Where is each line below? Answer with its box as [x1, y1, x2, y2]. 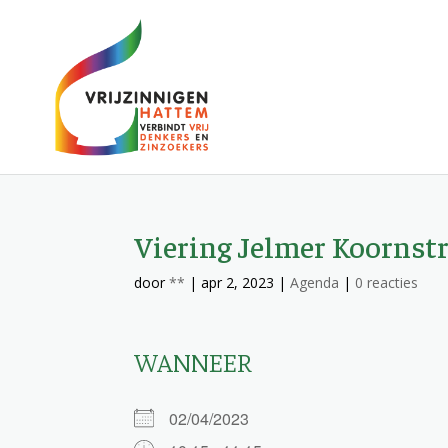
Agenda [290, 273, 340, 292]
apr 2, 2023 [201, 273, 275, 292]
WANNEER [134, 345, 252, 378]
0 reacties [355, 273, 419, 292]
